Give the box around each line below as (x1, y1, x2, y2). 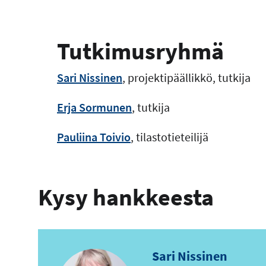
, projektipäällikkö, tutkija (122, 69, 251, 85)
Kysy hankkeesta (38, 182, 214, 212)
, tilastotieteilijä (131, 129, 208, 144)
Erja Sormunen (57, 99, 132, 115)
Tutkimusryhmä (57, 36, 224, 66)
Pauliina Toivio (57, 129, 131, 144)
